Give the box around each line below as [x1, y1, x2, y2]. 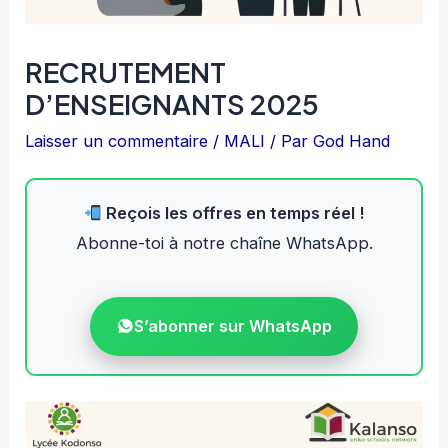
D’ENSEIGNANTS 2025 [25, 87, 320, 122]
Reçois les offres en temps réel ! [102, 203, 365, 224]
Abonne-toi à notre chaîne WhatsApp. [75, 233, 373, 254]
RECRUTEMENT [25, 55, 227, 90]
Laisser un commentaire [25, 131, 209, 152]
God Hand [313, 131, 391, 152]
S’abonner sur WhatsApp [134, 315, 332, 336]
